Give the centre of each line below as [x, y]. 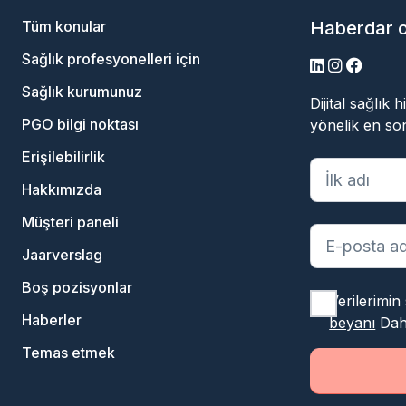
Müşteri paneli [70, 222]
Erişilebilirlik [63, 157]
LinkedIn [341, 68]
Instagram [364, 68]
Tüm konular [64, 26]
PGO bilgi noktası [80, 124]
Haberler [52, 320]
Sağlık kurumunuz [82, 92]
